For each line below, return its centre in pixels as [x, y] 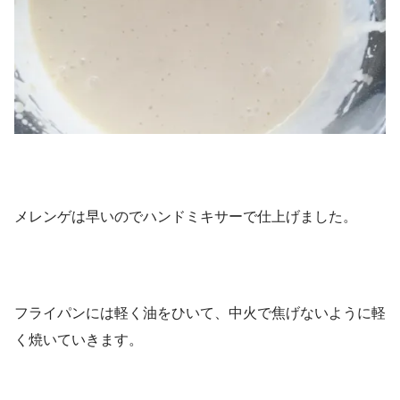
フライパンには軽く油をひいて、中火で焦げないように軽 [200, 312]
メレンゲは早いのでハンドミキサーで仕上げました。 [186, 216]
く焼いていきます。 [79, 339]
